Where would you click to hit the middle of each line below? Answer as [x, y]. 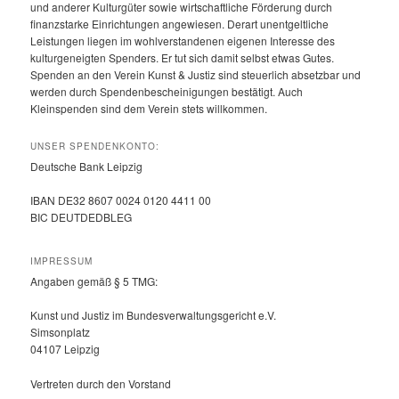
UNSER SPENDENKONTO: [95, 146]
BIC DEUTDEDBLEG [81, 217]
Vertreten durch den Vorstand [101, 383]
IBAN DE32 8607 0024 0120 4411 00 [121, 200]
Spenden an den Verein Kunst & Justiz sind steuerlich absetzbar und [196, 75]
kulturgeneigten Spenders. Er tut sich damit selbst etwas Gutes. [183, 58]
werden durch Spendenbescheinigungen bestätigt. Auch [167, 92]
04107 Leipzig [65, 349]
